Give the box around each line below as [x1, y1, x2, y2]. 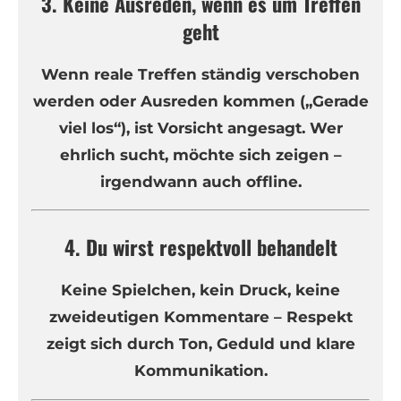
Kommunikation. [133, 361, 268, 380]
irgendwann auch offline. [99, 172, 302, 191]
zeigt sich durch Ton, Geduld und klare [46, 334, 355, 353]
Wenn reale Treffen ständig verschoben [41, 64, 360, 83]
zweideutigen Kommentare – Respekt [48, 307, 353, 326]
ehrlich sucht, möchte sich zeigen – [59, 145, 342, 164]
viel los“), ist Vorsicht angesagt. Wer [58, 118, 343, 137]
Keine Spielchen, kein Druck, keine [61, 280, 340, 299]
